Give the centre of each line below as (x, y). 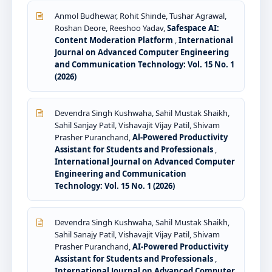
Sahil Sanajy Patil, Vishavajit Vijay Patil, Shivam (137, 235)
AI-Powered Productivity (180, 247)
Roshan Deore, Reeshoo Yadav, (111, 28)
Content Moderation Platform (115, 40)
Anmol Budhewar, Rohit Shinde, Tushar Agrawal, (141, 16)
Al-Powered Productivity (180, 138)
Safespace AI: (193, 28)
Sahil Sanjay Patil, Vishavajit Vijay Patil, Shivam (137, 125)
